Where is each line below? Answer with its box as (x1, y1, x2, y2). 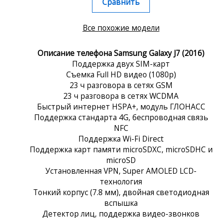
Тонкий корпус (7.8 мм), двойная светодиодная (33, 186, 209, 198)
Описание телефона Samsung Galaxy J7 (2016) (37, 47, 204, 58)
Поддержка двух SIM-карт (72, 58, 170, 69)
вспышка (104, 197, 138, 208)
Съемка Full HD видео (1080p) (66, 69, 176, 80)
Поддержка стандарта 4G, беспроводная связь (34, 111, 208, 123)
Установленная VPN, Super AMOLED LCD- (45, 165, 197, 176)
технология (100, 176, 142, 187)
